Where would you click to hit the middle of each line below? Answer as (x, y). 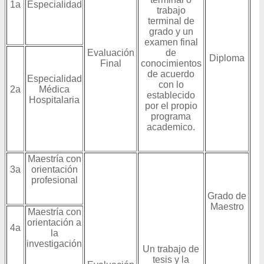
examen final (171, 42)
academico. (171, 127)
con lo (171, 85)
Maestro (227, 207)
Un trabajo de (171, 249)
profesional (54, 180)
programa (171, 116)
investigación (54, 244)
